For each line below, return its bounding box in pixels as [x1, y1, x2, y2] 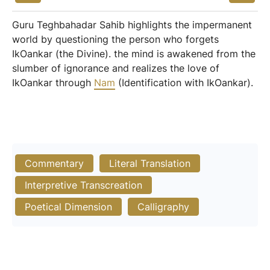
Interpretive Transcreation [25, 179, 142, 191]
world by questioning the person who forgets [12, 33, 219, 45]
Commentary [25, 157, 84, 169]
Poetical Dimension [25, 201, 112, 213]
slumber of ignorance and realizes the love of [12, 62, 219, 74]
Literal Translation [109, 157, 190, 169]
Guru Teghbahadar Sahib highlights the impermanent [12, 19, 252, 31]
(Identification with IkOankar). [115, 77, 253, 89]
